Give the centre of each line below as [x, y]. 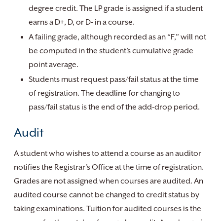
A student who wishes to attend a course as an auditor [108, 153]
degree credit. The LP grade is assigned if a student [116, 8]
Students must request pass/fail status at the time [114, 79]
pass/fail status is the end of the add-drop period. [114, 107]
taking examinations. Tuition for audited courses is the [108, 209]
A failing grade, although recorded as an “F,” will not [117, 37]
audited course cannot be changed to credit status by [107, 195]
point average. [54, 65]
